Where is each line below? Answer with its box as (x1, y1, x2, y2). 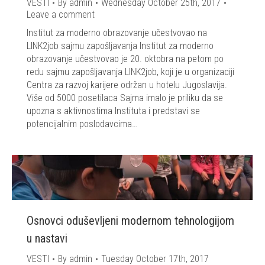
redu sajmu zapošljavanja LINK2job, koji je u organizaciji (27, 66, 234, 78)
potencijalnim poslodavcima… (27, 118, 137, 130)
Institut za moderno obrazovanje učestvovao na (27, 27, 207, 39)
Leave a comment (27, 9, 95, 21)
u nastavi (27, 231, 67, 246)
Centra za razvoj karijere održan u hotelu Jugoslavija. (27, 79, 227, 91)
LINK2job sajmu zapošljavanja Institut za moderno (27, 40, 214, 52)
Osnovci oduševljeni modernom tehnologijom (27, 214, 234, 228)
